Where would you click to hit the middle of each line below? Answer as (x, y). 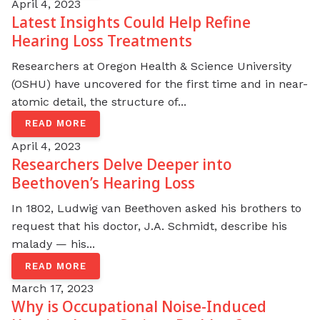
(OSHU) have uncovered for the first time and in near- (160, 84)
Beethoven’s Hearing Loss (103, 183)
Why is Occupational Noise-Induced (139, 306)
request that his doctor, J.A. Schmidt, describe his (149, 226)
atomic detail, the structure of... (99, 101)
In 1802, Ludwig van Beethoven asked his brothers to (156, 208)
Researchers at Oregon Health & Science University (151, 66)
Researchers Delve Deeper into (121, 164)
